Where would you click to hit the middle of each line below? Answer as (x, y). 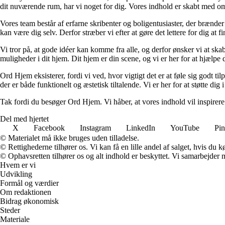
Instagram (95, 128)
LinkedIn (141, 128)
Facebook (49, 128)
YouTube (185, 128)
